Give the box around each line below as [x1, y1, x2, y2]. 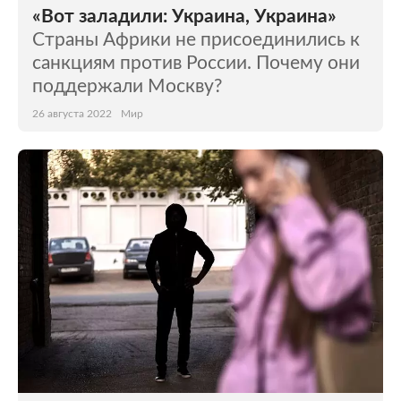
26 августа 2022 [32, 108, 112, 119]
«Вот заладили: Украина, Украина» [32, 7, 337, 26]
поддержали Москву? [32, 77, 222, 96]
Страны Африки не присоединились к [32, 30, 360, 49]
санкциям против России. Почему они [32, 54, 360, 73]
